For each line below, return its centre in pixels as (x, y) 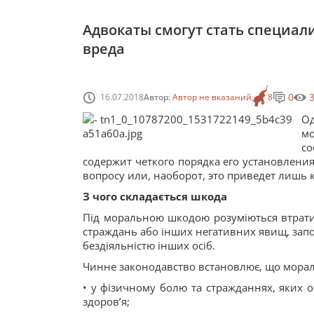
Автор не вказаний (212, 97)
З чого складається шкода (155, 196)
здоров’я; (106, 301)
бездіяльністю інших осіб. (149, 245)
